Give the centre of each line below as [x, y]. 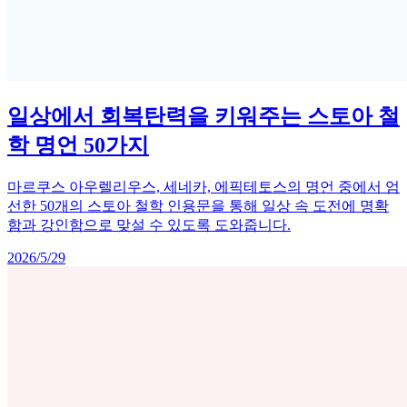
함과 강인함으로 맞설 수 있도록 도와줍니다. [149, 225]
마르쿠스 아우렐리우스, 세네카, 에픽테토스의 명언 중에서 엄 [203, 187]
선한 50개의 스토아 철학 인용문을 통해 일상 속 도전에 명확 [198, 206]
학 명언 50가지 [78, 146]
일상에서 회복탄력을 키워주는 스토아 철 [203, 117]
